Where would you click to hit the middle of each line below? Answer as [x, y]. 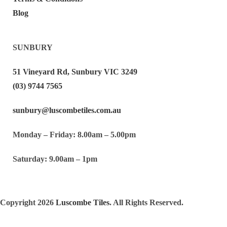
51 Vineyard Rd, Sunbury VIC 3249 [75, 72]
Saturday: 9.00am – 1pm [55, 159]
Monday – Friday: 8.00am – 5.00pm [74, 135]
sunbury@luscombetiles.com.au [67, 110]
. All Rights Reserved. [146, 203]
